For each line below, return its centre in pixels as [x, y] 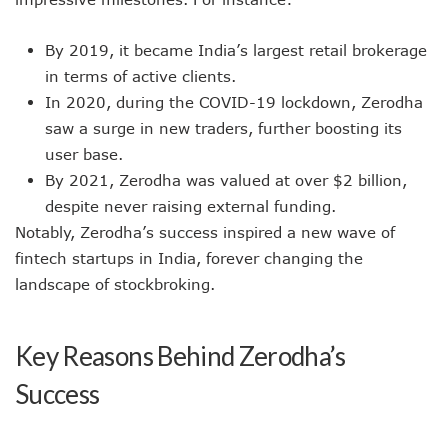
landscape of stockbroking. [115, 284]
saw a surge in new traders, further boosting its [223, 128]
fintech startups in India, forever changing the [189, 258]
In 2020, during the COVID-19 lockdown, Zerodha [234, 102]
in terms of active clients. [140, 76]
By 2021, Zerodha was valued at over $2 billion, [226, 180]
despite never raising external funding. [190, 206]
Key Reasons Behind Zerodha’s [180, 356]
